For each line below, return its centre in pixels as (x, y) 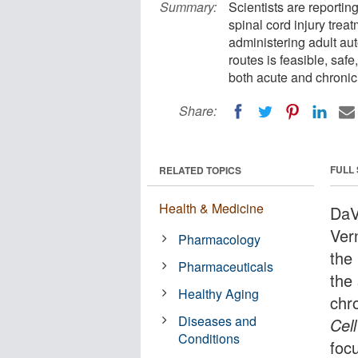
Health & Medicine (211, 208)
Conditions (209, 338)
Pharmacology (220, 239)
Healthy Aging (219, 293)
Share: (198, 111)
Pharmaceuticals (226, 266)
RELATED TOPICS (200, 170)
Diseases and (218, 320)
